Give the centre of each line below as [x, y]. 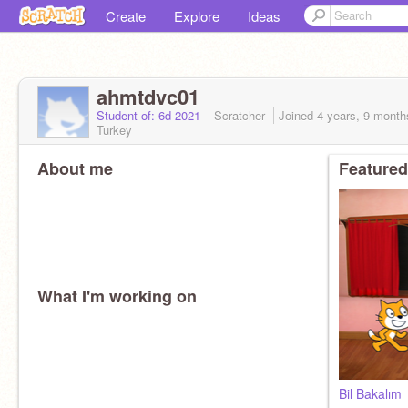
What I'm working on [117, 296]
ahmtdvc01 [148, 97]
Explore [197, 16]
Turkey [114, 130]
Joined [298, 115]
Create [126, 16]
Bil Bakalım [370, 393]
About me [75, 168]
